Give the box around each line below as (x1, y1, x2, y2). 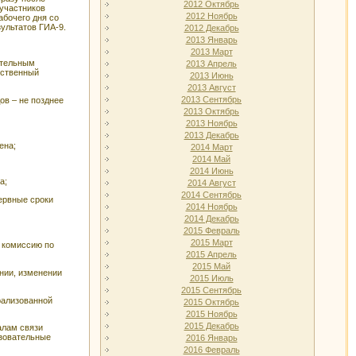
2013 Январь (185, 35, 238, 44)
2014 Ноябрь (185, 202, 238, 211)
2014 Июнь (189, 166, 234, 176)
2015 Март (190, 238, 233, 247)
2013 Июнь (189, 71, 234, 80)
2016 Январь (185, 333, 238, 342)
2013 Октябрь (184, 106, 239, 116)
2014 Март (190, 142, 233, 152)
